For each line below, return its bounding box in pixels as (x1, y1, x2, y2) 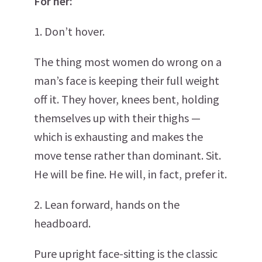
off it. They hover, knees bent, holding (34, 92, 219, 106)
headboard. (34, 216, 91, 230)
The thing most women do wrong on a (34, 54, 222, 69)
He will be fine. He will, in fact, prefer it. (34, 167, 227, 181)
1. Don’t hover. (34, 24, 105, 39)
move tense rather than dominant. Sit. (34, 148, 221, 163)
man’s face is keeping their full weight (34, 73, 219, 88)
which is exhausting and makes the (34, 129, 203, 144)
